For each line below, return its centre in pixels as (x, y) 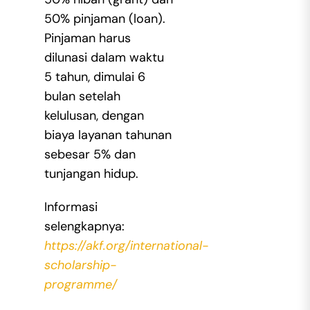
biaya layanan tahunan (108, 135)
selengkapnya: (84, 227)
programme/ (80, 285)
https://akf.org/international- (126, 246)
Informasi (71, 207)
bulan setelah (82, 97)
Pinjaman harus (87, 38)
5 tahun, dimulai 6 (94, 77)
